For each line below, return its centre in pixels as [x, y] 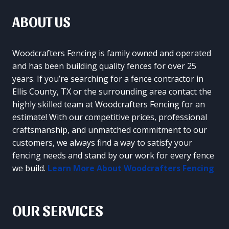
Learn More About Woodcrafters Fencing [131, 168]
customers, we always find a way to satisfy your [102, 143]
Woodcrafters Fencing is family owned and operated [112, 53]
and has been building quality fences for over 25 [104, 66]
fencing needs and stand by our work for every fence [113, 156]
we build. [30, 168]
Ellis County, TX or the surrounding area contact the [112, 92]
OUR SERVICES [58, 210]
